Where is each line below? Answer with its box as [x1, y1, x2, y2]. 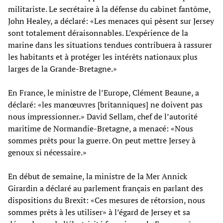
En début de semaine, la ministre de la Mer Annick [8, 170, 187, 182]
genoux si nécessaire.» [8, 146, 87, 158]
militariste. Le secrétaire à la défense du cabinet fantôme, [8, 3, 211, 14]
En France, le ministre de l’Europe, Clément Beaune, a [8, 87, 199, 98]
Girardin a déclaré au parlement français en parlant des [8, 182, 203, 194]
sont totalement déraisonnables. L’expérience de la [8, 27, 188, 38]
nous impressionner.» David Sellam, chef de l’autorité [8, 111, 198, 122]
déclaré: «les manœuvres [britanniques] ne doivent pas [8, 99, 203, 110]
